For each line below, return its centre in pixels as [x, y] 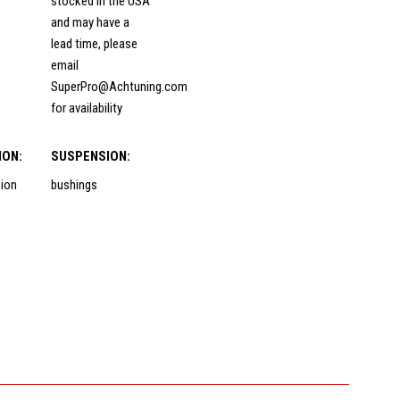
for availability [86, 108]
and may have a [90, 23]
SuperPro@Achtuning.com [119, 87]
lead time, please [94, 44]
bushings [74, 184]
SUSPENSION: [90, 157]
